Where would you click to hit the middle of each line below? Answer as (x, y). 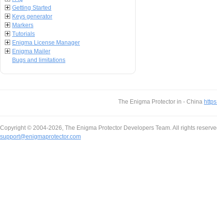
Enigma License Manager (46, 43)
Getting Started (32, 8)
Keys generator (32, 16)
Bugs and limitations (39, 60)
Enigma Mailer (31, 51)
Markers (23, 25)
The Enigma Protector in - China (161, 102)
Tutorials (23, 34)
